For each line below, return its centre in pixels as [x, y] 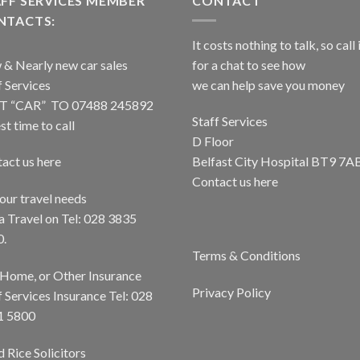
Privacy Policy [231, 292]
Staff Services [230, 121]
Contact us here [235, 182]
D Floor [213, 141]
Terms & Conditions [246, 255]
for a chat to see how [249, 64]
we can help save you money [268, 84]
